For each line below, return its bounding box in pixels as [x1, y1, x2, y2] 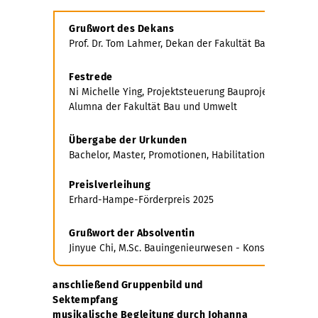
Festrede [69, 70, 116, 83]
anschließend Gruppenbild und [53, 279, 203, 292]
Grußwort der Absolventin [69, 226, 195, 239]
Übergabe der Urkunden [69, 133, 190, 146]
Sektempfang [53, 294, 119, 307]
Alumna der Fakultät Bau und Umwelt [69, 100, 237, 113]
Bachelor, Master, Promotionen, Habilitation [69, 148, 265, 161]
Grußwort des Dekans [69, 22, 175, 35]
